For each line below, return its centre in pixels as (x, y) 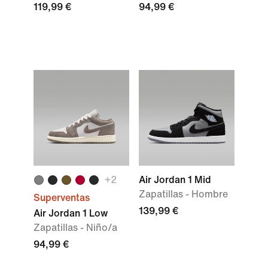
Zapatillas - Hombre (183, 194)
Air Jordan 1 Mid (175, 180)
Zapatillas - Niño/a (75, 228)
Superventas (62, 198)
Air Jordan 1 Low (71, 213)
